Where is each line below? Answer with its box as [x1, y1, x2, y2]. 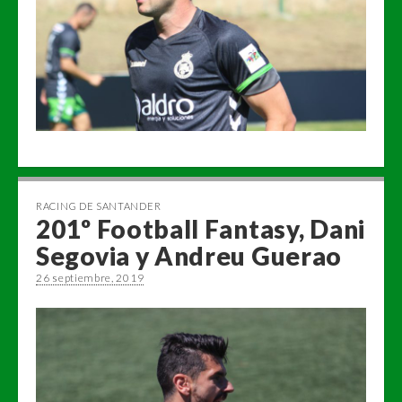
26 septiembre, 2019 [36, 271, 144, 284]
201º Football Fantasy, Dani [36, 214, 365, 244]
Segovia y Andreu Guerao [36, 240, 343, 271]
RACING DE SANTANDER [36, 200, 162, 212]
